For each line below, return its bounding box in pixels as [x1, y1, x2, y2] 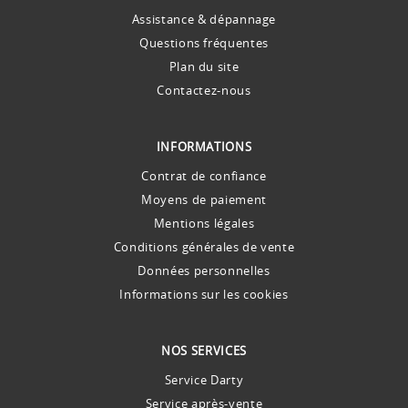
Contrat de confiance [141, 167, 267, 184]
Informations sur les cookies [119, 285, 289, 302]
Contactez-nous [157, 81, 251, 98]
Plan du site [168, 57, 240, 75]
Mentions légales [153, 214, 255, 231]
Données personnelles [138, 261, 270, 279]
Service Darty [164, 371, 244, 388]
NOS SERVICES [161, 342, 247, 359]
